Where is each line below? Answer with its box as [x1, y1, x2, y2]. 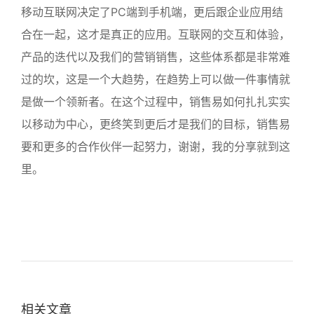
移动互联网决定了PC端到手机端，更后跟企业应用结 [21, 5, 283, 19]
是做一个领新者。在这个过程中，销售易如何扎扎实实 [21, 95, 290, 109]
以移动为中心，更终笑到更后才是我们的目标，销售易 [21, 117, 290, 131]
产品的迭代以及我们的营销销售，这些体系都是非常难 [21, 50, 290, 64]
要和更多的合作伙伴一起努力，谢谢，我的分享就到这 [21, 139, 290, 153]
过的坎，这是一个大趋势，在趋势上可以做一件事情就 [21, 72, 290, 86]
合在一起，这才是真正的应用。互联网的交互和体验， [21, 27, 290, 41]
